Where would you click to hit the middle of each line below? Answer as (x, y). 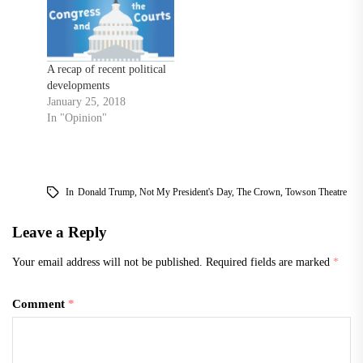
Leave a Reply (60, 232)
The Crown (258, 192)
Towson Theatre (316, 192)
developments (78, 85)
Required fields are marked (269, 261)
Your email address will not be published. (107, 261)
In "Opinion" (77, 117)
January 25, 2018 (86, 101)
